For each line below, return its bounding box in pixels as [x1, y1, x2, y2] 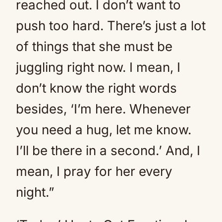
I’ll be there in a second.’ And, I [16, 143, 200, 158]
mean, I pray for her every [16, 164, 172, 179]
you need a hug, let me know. [16, 122, 191, 137]
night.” [16, 184, 54, 200]
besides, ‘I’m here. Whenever [16, 101, 191, 116]
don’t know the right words [16, 80, 177, 96]
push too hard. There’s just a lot [16, 18, 206, 33]
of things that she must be [16, 39, 172, 54]
